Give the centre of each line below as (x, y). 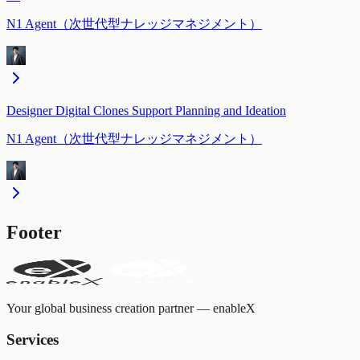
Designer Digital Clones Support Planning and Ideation (146, 111)
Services (33, 339)
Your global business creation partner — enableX (131, 308)
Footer (34, 233)
